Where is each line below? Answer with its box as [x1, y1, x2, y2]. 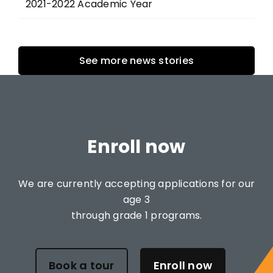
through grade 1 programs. [71, 208, 202, 222]
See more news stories [79, 53, 194, 68]
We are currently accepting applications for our [18, 176, 255, 191]
